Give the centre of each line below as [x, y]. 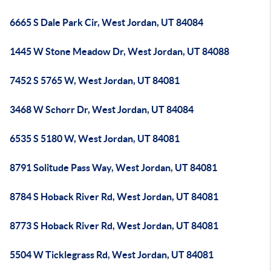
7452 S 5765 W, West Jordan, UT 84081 [95, 80]
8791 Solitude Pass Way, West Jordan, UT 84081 [113, 168]
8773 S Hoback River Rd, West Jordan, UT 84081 [114, 226]
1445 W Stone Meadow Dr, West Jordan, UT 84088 [119, 51]
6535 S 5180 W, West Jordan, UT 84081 [95, 139]
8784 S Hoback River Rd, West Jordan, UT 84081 [114, 197]
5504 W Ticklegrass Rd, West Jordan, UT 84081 [112, 255]
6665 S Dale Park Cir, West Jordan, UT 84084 [106, 22]
